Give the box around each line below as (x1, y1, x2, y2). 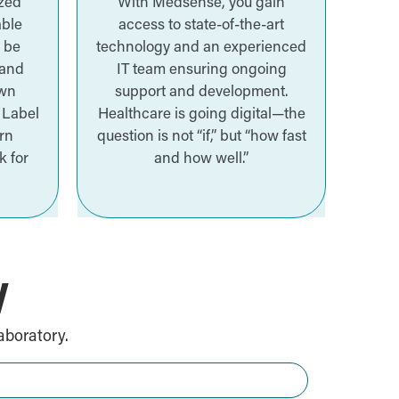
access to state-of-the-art (118, 18, 284, 34)
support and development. (115, 85, 288, 101)
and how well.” (154, 151, 248, 167)
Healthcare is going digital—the (97, 107, 305, 123)
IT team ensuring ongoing (116, 62, 287, 78)
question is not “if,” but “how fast (96, 129, 306, 145)
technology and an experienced (96, 40, 306, 56)
